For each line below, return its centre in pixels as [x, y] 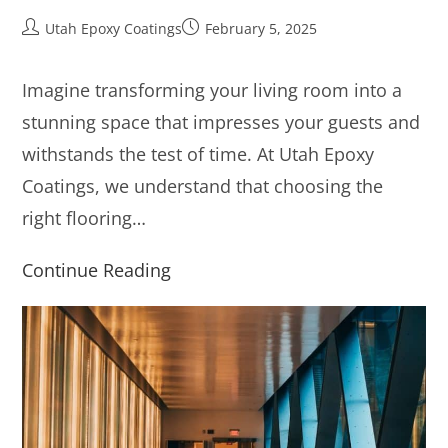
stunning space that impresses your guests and [221, 122]
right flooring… [84, 218]
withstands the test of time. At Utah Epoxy [198, 154]
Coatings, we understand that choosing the [203, 186]
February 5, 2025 [261, 29]
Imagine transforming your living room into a [212, 90]
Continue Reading [97, 270]
